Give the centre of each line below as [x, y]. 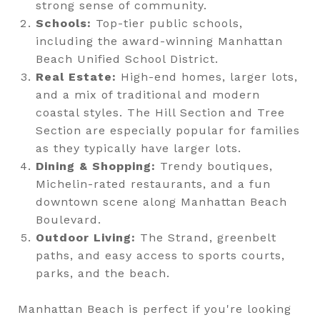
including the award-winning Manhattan [159, 41]
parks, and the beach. [102, 273]
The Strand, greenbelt [206, 237]
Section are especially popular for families [167, 130]
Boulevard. [68, 220]
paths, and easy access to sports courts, [160, 255]
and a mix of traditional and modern [147, 95]
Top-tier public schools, [167, 23]
